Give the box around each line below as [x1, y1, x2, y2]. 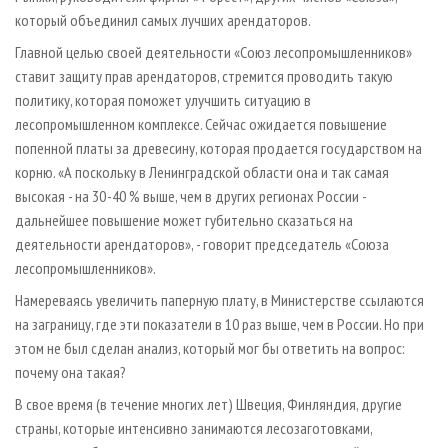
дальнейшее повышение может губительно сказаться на [15, 210, 353, 231]
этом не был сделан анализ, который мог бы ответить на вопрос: [15, 338, 405, 359]
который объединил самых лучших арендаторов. [15, 10, 311, 31]
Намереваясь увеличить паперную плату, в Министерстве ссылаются [15, 290, 424, 311]
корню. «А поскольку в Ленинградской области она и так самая [15, 162, 389, 183]
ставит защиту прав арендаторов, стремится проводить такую [15, 66, 393, 87]
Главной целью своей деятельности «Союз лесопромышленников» [15, 42, 412, 63]
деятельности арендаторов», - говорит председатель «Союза [15, 234, 389, 255]
